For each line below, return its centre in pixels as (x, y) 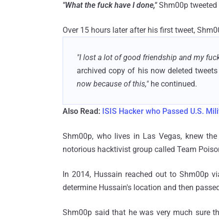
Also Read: (82, 111)
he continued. (173, 84)
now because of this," (113, 84)
